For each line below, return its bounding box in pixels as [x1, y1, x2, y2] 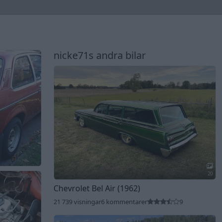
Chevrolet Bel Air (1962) [54, 182, 140, 194]
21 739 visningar [54, 197, 101, 206]
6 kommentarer [101, 197, 147, 206]
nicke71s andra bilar [54, 49, 146, 62]
